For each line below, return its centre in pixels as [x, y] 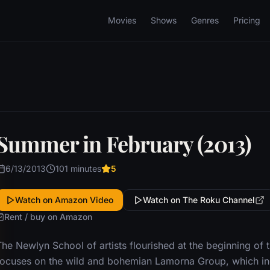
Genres [205, 20]
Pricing [247, 20]
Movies [122, 20]
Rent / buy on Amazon [48, 217]
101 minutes [78, 168]
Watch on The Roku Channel [199, 200]
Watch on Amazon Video [64, 200]
